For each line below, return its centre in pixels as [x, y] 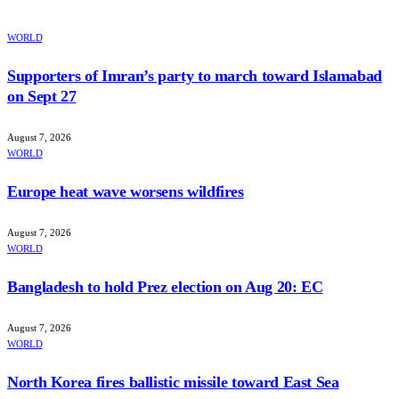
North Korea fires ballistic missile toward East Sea [173, 382]
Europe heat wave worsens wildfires [126, 191]
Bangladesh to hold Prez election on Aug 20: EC [165, 286]
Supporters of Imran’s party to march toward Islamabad [195, 76]
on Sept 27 [42, 96]
